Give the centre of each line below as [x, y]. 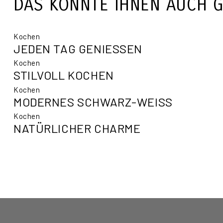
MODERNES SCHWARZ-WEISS [90, 102]
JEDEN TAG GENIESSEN [74, 49]
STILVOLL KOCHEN [64, 75]
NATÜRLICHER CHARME [77, 128]
